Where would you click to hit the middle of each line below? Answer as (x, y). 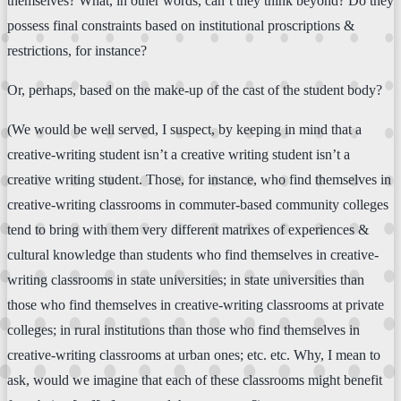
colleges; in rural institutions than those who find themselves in (183, 329)
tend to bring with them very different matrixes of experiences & (188, 229)
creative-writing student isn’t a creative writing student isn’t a (179, 154)
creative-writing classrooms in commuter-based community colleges (198, 204)
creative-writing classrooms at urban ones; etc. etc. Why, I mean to (194, 354)
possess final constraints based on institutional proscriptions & (181, 25)
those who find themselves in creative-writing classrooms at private (196, 304)
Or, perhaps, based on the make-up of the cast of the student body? (195, 90)
